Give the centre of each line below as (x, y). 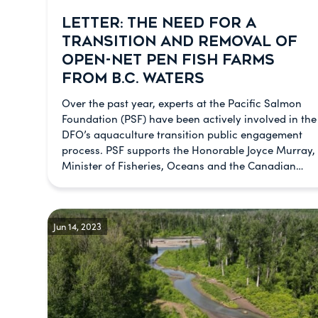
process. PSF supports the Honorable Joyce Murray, (188, 150)
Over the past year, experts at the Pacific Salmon (182, 103)
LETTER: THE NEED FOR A (159, 23)
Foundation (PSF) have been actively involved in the (189, 119)
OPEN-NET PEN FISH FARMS (168, 60)
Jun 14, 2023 (77, 226)
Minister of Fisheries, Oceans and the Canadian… (182, 165)
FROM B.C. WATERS (133, 78)
